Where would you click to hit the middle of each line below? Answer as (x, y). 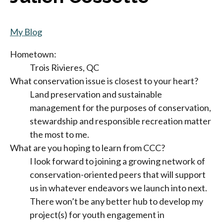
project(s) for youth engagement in (97, 214)
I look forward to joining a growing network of (117, 161)
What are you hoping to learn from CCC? (87, 147)
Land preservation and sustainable (96, 94)
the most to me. (59, 134)
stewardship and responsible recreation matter (120, 121)
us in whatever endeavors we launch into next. (118, 188)
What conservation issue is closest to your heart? (104, 81)
